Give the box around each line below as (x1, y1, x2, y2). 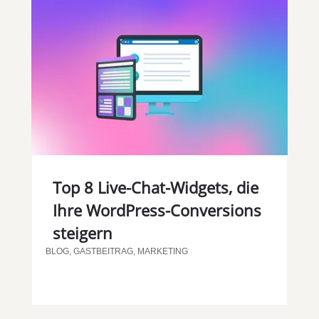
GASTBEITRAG (73, 246, 133, 257)
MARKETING (137, 246, 188, 257)
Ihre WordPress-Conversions (52, 199, 261, 221)
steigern (52, 222, 113, 244)
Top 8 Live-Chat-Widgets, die (52, 177, 258, 199)
